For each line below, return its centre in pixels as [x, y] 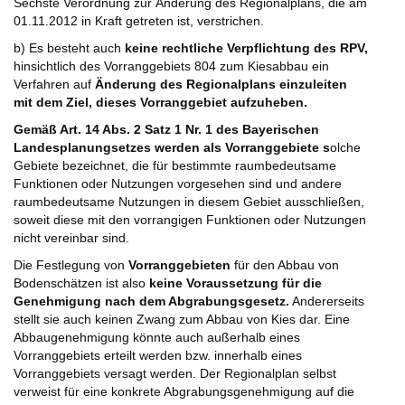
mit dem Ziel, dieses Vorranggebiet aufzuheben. [160, 103]
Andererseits [327, 301]
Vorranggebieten [179, 265]
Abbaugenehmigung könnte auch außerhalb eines [157, 338]
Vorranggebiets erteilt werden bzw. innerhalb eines [158, 356]
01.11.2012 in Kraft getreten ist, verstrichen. [139, 21]
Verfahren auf [54, 85]
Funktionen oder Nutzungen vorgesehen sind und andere [178, 184]
